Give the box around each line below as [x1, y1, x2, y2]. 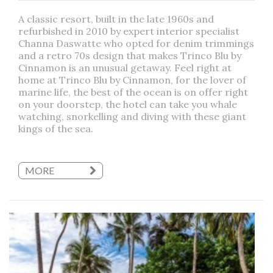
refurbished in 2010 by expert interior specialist [18, 24, 239, 37]
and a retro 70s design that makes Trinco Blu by [18, 49, 241, 62]
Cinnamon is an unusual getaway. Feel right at [18, 61, 232, 74]
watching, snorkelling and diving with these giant [18, 110, 246, 122]
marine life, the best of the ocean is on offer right [18, 85, 248, 98]
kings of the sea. [18, 122, 93, 135]
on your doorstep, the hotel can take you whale [18, 97, 237, 110]
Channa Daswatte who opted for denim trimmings [18, 37, 254, 49]
